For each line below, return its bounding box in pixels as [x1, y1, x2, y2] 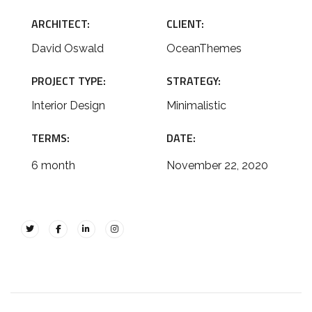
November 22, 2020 [166, 159, 268, 172]
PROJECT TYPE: [31, 72, 106, 89]
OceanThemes [166, 42, 242, 55]
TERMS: [31, 130, 70, 146]
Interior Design [31, 99, 105, 112]
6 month [31, 159, 75, 172]
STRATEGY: [166, 72, 221, 89]
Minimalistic [166, 99, 226, 112]
